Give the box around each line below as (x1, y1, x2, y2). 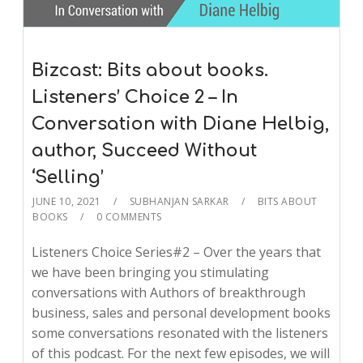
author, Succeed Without (32, 140, 258, 160)
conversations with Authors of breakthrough (32, 283, 306, 301)
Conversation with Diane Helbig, (32, 113, 330, 134)
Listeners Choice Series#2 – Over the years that (32, 242, 322, 261)
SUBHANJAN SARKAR (129, 194, 229, 208)
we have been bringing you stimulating (32, 263, 270, 281)
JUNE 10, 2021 (32, 194, 101, 208)
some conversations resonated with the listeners (32, 323, 329, 342)
